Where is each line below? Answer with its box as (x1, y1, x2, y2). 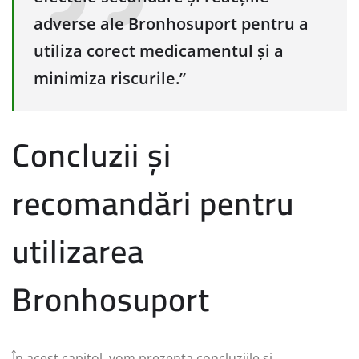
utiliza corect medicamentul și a (34, 39, 284, 62)
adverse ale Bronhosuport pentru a (34, 12, 309, 34)
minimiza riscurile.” (34, 67, 186, 89)
